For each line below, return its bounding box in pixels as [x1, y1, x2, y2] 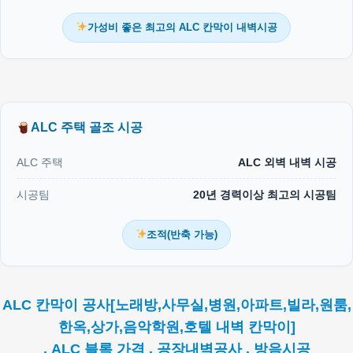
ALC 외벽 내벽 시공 [238, 156, 336, 169]
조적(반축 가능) [147, 229, 218, 240]
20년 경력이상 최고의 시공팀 [193, 188, 336, 201]
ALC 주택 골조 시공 [31, 121, 143, 134]
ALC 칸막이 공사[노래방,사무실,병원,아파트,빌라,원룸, [2, 297, 351, 313]
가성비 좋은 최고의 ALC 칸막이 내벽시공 [87, 21, 277, 33]
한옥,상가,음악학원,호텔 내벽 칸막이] [58, 319, 295, 335]
